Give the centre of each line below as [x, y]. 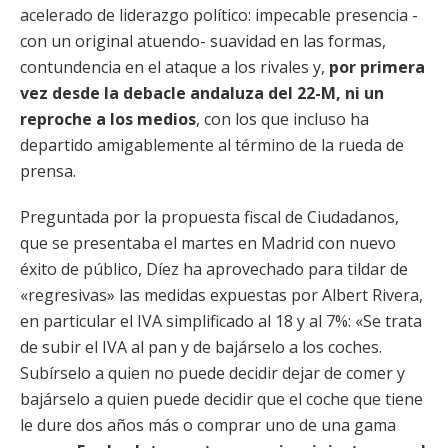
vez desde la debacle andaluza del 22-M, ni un [202, 93]
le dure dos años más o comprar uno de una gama [208, 425]
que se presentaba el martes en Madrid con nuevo [208, 243]
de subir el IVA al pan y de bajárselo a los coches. [201, 347]
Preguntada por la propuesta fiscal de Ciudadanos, [209, 217]
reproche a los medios [108, 119]
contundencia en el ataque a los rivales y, [174, 67]
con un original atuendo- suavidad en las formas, [203, 41]
